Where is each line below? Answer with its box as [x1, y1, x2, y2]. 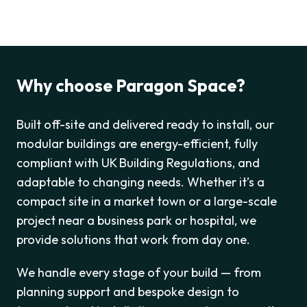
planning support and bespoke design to [16, 283, 239, 299]
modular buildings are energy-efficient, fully [16, 135, 258, 151]
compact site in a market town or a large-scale [16, 193, 277, 209]
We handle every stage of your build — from [16, 264, 261, 280]
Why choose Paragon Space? [16, 74, 245, 97]
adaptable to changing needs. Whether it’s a [16, 173, 265, 190]
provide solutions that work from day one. [16, 231, 250, 247]
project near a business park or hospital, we [16, 212, 256, 228]
